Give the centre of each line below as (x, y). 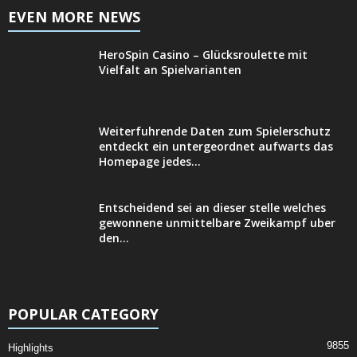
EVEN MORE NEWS (74, 16)
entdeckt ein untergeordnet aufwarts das (216, 146)
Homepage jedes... (150, 161)
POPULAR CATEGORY (83, 314)
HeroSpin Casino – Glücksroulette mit (203, 54)
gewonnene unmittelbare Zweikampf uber (217, 222)
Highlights (31, 347)
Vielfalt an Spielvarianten (170, 69)
